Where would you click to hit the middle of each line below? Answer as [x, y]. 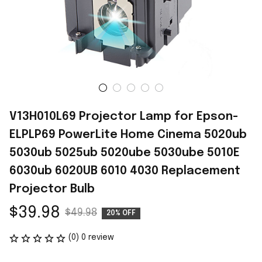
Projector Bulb [52, 189]
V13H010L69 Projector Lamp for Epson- [124, 117]
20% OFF [121, 213]
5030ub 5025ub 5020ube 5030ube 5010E [125, 153]
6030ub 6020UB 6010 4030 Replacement [125, 171]
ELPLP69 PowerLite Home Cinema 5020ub [128, 135]
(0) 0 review [91, 237]
